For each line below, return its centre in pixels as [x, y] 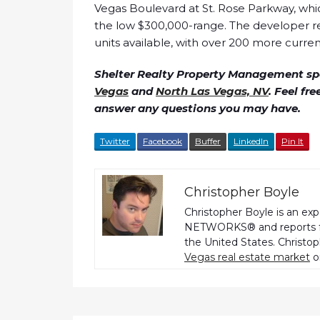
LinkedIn [251, 141]
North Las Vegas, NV [212, 91]
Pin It [292, 141]
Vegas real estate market [247, 257]
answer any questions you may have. [197, 109]
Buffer [208, 141]
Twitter [115, 141]
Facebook [162, 141]
